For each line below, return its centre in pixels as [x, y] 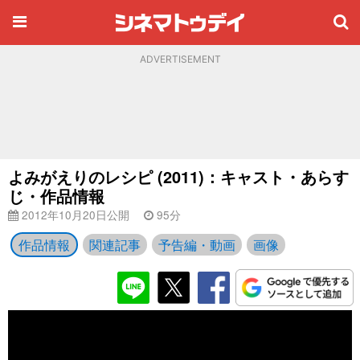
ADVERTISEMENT [180, 59]
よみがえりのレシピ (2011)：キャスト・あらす [178, 176]
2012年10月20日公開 [74, 215]
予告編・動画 [197, 245]
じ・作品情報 [56, 196]
